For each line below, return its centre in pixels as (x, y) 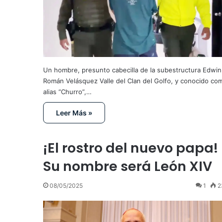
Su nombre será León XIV (128, 166)
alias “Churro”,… (67, 92)
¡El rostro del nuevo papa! (131, 148)
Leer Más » (74, 113)
